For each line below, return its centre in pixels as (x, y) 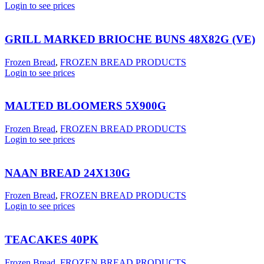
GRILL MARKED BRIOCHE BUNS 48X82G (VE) (130, 39)
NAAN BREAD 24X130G (67, 173)
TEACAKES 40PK (52, 240)
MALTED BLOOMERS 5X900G (85, 106)
